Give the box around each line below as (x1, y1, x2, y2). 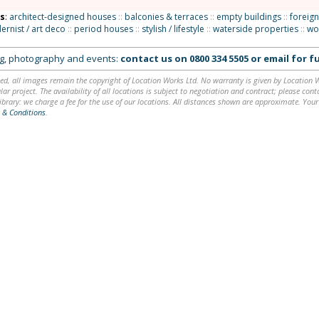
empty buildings (216, 11, 281, 23)
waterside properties (212, 23, 298, 35)
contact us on (120, 52, 189, 65)
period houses (73, 23, 133, 35)
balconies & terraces (124, 11, 208, 23)
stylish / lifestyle (141, 23, 204, 35)
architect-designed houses (9, 11, 116, 23)
